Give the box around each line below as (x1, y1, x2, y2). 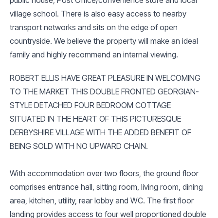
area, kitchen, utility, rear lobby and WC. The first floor (10, 195, 194, 205)
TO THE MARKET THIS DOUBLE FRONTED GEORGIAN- (10, 86, 199, 96)
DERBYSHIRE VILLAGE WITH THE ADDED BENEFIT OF (10, 127, 191, 137)
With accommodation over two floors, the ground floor (10, 168, 199, 178)
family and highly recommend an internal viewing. (10, 49, 178, 59)
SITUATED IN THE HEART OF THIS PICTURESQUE (10, 113, 181, 124)
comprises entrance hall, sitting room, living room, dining (10, 182, 203, 192)
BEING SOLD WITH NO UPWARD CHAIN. (10, 141, 148, 151)
